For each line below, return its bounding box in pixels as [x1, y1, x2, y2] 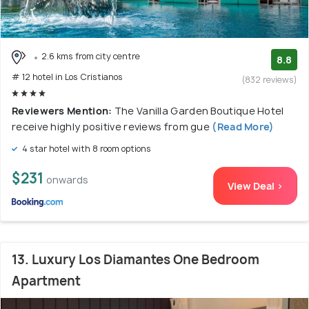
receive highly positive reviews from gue [12, 119, 210, 133]
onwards [46, 172, 88, 186]
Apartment [12, 272, 81, 290]
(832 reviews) [242, 74, 297, 86]
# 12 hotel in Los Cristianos [12, 70, 123, 83]
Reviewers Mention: [12, 103, 114, 117]
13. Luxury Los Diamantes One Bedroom [12, 250, 259, 268]
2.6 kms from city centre [41, 50, 140, 63]
